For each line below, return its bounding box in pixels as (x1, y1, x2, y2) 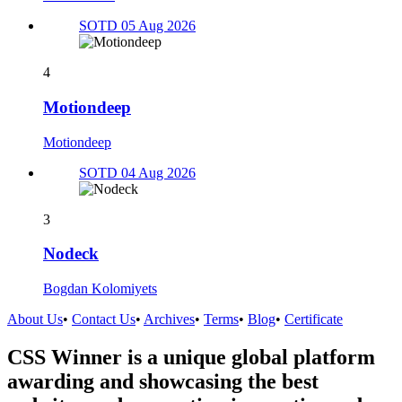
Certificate (284, 311, 343, 328)
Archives (144, 311, 195, 328)
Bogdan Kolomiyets (43, 281, 157, 297)
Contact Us (72, 311, 135, 328)
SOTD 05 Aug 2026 (79, 18, 196, 34)
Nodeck (43, 244, 99, 264)
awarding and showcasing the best (7, 369, 319, 393)
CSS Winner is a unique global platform (7, 345, 375, 369)
